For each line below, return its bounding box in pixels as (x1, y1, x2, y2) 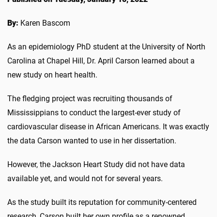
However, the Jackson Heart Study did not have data (7, 159, 185, 169)
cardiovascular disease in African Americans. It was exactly (7, 122, 209, 131)
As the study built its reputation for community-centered (7, 197, 197, 207)
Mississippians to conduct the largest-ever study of (7, 108, 181, 117)
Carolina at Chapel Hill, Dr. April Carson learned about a (7, 56, 195, 65)
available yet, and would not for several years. (7, 173, 163, 183)
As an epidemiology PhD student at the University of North (7, 42, 205, 51)
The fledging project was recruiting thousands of (7, 93, 172, 103)
